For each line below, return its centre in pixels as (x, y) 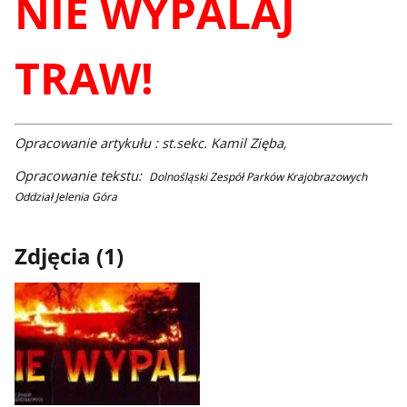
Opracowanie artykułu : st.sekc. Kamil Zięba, (151, 142)
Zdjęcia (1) (69, 256)
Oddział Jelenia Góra (66, 197)
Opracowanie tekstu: (82, 176)
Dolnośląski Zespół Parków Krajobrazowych (258, 177)
